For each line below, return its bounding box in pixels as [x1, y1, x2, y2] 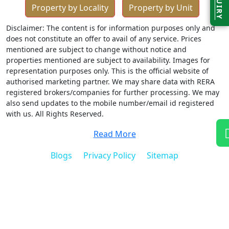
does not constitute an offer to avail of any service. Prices [6, 33, 201, 43]
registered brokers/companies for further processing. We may [6, 87, 219, 97]
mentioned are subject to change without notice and [6, 44, 187, 54]
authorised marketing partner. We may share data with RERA [6, 76, 215, 86]
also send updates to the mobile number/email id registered [6, 98, 214, 108]
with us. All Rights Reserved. [6, 108, 104, 119]
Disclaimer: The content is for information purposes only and [6, 22, 215, 33]
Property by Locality [31, 2, 108, 13]
